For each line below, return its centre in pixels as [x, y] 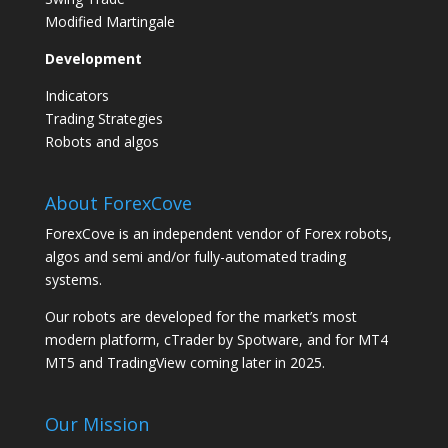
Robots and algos [101, 142]
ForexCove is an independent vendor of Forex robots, [218, 234]
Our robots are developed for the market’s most [200, 317]
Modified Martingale [109, 22]
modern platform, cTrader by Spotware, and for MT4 [216, 340]
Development [93, 59]
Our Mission [96, 424]
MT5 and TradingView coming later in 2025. [184, 363]
